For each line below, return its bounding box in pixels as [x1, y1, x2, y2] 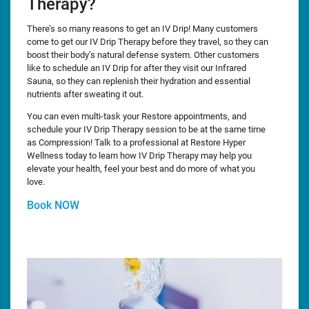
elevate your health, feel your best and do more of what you [27, 163, 255, 174]
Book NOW [27, 198, 79, 212]
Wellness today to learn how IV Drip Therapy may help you [27, 150, 252, 161]
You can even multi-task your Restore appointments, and [27, 110, 246, 121]
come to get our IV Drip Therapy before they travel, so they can [27, 36, 268, 47]
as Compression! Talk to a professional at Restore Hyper [27, 137, 246, 148]
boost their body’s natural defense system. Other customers [27, 49, 259, 60]
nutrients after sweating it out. [27, 88, 143, 99]
